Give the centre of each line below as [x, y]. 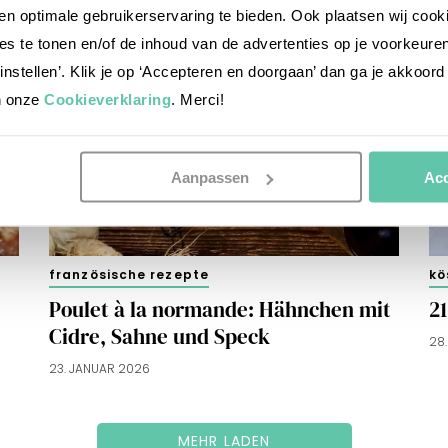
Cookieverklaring [107, 98]
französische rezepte [129, 274]
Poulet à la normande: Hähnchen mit [220, 309]
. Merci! [197, 98]
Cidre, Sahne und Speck [159, 336]
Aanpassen [209, 177]
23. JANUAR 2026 [99, 368]
